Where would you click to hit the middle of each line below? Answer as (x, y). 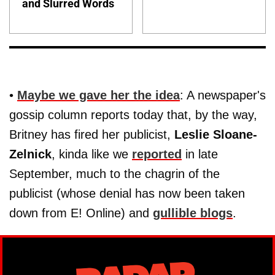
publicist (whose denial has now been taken (127, 194)
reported (157, 154)
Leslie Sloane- (216, 135)
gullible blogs (193, 213)
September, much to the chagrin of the (114, 174)
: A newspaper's (223, 95)
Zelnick (30, 154)
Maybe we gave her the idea (99, 95)
